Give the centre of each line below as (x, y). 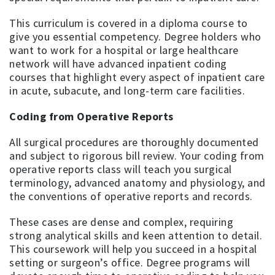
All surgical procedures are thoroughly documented (134, 142)
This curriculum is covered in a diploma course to (129, 23)
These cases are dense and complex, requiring (121, 222)
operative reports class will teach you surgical (121, 169)
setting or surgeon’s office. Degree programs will (130, 262)
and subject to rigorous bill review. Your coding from (137, 155)
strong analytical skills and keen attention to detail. (136, 235)
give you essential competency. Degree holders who (135, 36)
